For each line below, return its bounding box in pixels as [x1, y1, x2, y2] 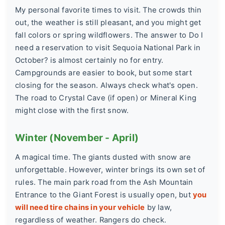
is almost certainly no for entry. [48, 56, 164, 65]
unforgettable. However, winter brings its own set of [15, 165, 205, 175]
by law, [145, 203, 172, 212]
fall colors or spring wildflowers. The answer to [15, 31, 189, 40]
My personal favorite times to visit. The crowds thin [15, 6, 202, 15]
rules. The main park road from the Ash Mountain [15, 178, 193, 187]
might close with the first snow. [15, 106, 129, 116]
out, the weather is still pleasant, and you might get [15, 18, 201, 28]
